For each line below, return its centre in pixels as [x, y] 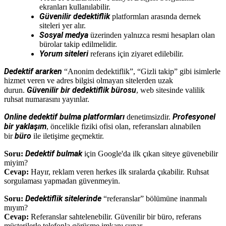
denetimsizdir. [149, 117]
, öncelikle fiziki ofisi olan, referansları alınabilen [124, 126]
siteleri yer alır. [63, 25]
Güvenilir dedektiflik [75, 16]
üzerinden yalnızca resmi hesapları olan [152, 35]
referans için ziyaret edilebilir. [136, 53]
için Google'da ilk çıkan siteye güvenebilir [150, 153]
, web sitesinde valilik [171, 90]
